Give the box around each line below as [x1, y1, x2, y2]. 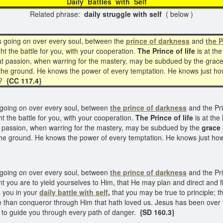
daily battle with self [39, 187, 108, 197]
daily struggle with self [84, 9, 164, 19]
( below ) [164, 9, 193, 19]
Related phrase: [30, 9, 84, 19]
